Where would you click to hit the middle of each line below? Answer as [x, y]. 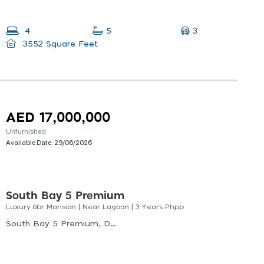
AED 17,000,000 [58, 118]
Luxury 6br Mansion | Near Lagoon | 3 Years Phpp [95, 207]
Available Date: [30, 142]
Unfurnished [26, 131]
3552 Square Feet [59, 44]
